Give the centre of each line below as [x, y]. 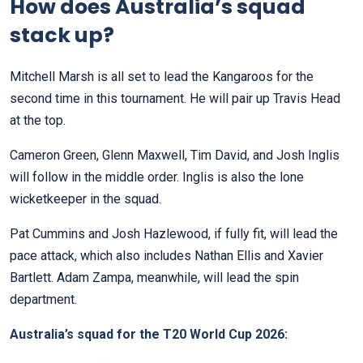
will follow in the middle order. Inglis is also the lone [157, 177]
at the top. [39, 121]
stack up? [62, 36]
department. [43, 300]
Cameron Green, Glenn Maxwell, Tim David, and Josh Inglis [175, 156]
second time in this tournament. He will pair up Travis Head [175, 99]
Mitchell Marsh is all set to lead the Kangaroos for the [162, 77]
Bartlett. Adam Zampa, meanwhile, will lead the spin [154, 278]
